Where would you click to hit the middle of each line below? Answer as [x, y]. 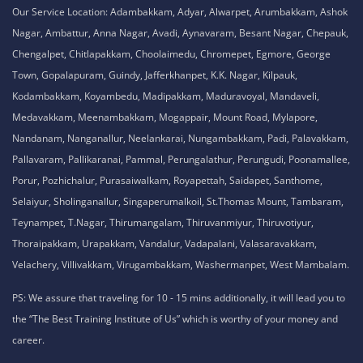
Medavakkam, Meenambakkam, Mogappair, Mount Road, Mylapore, [165, 117]
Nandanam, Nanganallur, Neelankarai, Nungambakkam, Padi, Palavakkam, [180, 138]
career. [28, 340]
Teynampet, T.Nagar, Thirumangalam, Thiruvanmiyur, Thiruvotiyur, [163, 222]
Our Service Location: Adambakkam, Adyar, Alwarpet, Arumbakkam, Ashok [180, 11]
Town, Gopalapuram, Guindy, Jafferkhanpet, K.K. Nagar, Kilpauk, [155, 75]
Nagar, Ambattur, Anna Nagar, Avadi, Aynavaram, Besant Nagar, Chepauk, [180, 32]
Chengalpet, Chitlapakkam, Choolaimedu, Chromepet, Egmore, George [171, 53]
